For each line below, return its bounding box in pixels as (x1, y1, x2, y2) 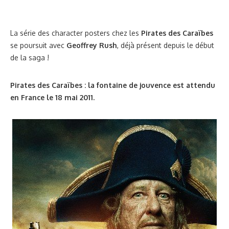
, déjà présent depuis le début (117, 41, 214, 50)
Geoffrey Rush (66, 41, 117, 50)
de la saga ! (10, 53, 49, 62)
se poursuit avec (10, 41, 66, 50)
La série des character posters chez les (10, 29, 141, 37)
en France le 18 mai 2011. (10, 93, 95, 102)
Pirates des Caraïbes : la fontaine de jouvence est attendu (10, 81, 215, 89)
